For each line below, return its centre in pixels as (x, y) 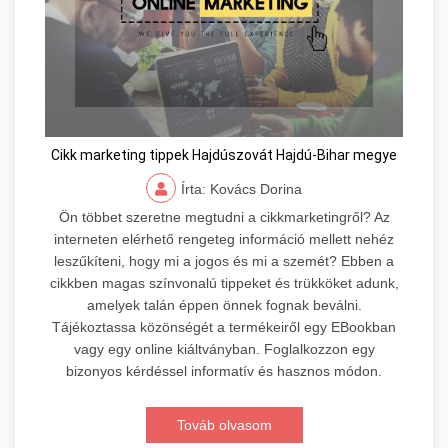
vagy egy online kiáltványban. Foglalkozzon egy (224, 349)
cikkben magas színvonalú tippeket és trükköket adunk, (224, 283)
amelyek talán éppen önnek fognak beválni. (224, 305)
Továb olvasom (224, 425)
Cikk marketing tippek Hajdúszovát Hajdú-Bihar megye (224, 155)
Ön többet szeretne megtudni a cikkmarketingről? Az (224, 217)
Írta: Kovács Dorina (241, 189)
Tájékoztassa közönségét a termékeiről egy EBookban (224, 327)
